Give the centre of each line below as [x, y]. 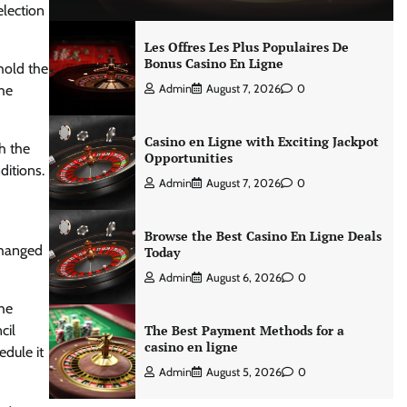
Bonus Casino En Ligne [213, 63]
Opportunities [188, 158]
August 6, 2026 [243, 278]
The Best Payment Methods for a [244, 330]
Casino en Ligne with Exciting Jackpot [261, 141]
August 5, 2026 [243, 372]
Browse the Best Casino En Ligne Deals [263, 236]
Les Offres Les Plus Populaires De [246, 47]
